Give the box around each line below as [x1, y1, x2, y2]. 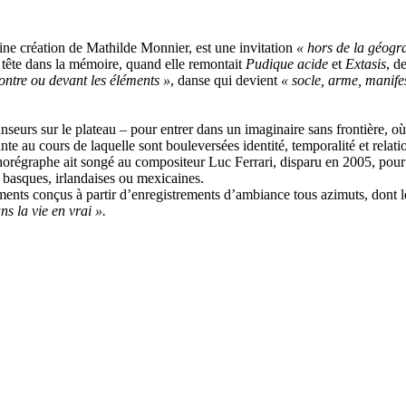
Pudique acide [246, 56, 328, 72]
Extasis [345, 56, 386, 72]
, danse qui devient [170, 72, 281, 88]
